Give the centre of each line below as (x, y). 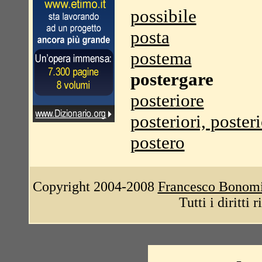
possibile (163, 16)
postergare (172, 79)
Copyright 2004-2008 (95, 187)
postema (161, 58)
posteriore (167, 100)
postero (157, 142)
